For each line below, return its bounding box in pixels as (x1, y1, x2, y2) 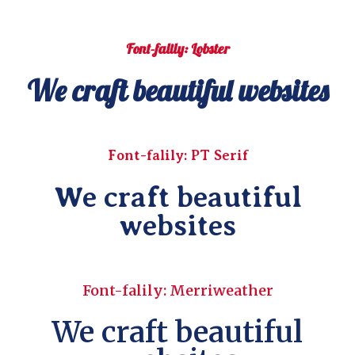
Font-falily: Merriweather (82, 281, 273, 300)
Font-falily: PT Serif (107, 147, 248, 163)
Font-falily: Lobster (125, 39, 230, 58)
